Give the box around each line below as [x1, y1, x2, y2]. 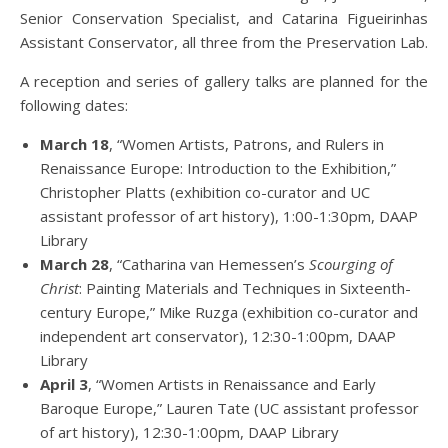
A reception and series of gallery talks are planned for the [20, 71, 428, 91]
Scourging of [309, 254, 393, 274]
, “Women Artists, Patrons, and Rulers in [109, 134, 384, 154]
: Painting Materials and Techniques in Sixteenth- [79, 278, 411, 298]
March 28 [40, 254, 109, 274]
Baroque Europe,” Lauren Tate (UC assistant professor [40, 398, 419, 418]
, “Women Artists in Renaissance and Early [88, 374, 376, 394]
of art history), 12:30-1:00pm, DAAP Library [40, 422, 339, 442]
